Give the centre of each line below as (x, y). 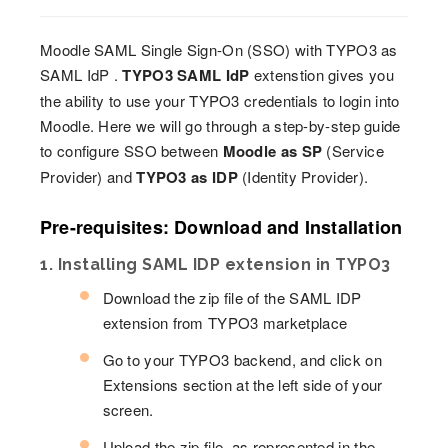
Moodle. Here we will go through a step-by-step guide (220, 125)
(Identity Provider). (303, 176)
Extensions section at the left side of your (242, 384)
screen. (128, 409)
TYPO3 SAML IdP (186, 75)
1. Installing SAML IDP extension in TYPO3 (215, 264)
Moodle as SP (272, 151)
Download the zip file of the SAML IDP (232, 297)
